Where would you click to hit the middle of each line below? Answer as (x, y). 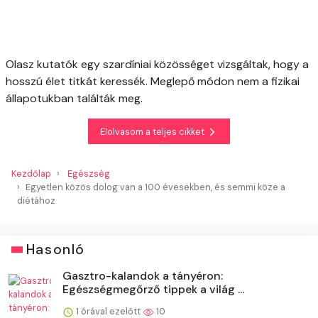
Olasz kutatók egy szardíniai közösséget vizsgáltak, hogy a (157, 64)
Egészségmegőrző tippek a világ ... (153, 290)
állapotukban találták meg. (74, 98)
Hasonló (55, 250)
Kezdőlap (31, 174)
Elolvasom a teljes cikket (153, 131)
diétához (36, 201)
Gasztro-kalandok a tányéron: (143, 276)
